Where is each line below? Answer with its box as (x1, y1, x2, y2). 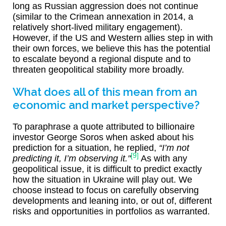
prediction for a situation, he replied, (13, 143, 159, 153)
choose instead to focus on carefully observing (13, 185, 199, 196)
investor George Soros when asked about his (13, 132, 194, 143)
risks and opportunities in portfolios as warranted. (13, 206, 210, 217)
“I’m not (159, 143, 189, 153)
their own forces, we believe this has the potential (13, 43, 210, 54)
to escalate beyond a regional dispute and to (13, 54, 191, 65)
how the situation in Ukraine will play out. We (13, 175, 192, 185)
